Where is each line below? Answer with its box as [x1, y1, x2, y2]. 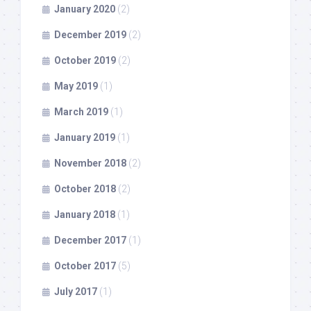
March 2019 [54, 106, 108, 117]
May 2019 [54, 80, 98, 92]
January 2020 [54, 3, 115, 15]
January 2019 [54, 131, 115, 143]
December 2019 [54, 28, 126, 40]
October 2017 [54, 260, 116, 271]
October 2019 [54, 54, 116, 66]
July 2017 [54, 285, 97, 297]
